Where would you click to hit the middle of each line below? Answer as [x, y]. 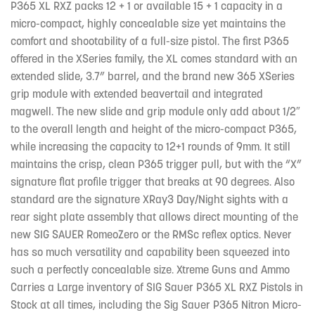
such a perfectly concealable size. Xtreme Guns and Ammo [150, 269]
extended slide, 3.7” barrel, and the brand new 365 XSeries [153, 76]
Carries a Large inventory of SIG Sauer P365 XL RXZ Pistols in [157, 287]
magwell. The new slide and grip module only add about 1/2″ [155, 111]
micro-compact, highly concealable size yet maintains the [148, 23]
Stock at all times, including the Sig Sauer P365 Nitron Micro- [156, 304]
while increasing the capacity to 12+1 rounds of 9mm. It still [150, 146]
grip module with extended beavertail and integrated [137, 93]
